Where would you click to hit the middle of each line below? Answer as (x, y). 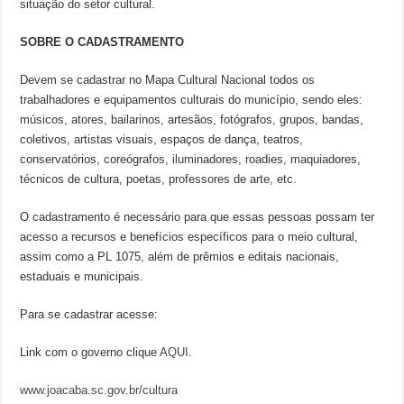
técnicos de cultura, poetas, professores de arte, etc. (159, 179)
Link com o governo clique (90, 352)
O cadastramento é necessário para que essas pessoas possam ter (197, 217)
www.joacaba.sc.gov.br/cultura (99, 390)
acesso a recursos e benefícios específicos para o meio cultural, (189, 237)
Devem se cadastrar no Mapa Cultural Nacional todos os (168, 80)
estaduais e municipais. (82, 276)
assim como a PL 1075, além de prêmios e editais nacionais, (180, 257)
